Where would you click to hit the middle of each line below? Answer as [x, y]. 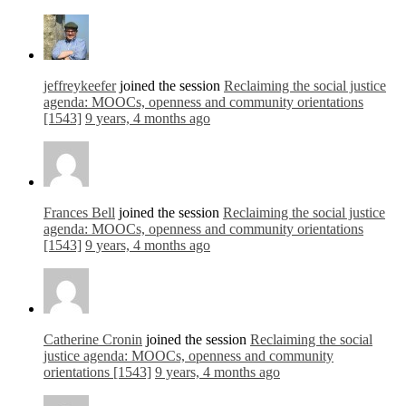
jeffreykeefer [80, 86]
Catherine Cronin [93, 340]
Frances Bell [79, 213]
